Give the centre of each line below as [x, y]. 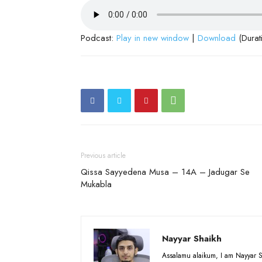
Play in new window [153, 38]
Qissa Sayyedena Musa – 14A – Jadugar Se [165, 172]
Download [217, 38]
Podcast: [99, 38]
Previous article [103, 155]
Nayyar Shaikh [192, 238]
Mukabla [96, 184]
